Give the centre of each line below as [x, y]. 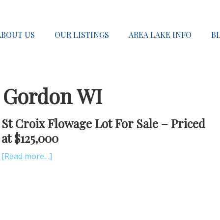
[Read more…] [27, 156]
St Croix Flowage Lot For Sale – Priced [103, 124]
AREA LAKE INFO [160, 35]
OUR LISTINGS [82, 35]
